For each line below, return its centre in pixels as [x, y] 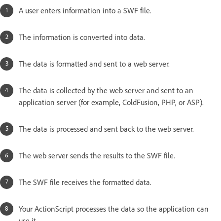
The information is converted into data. [82, 37]
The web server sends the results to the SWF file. [97, 155]
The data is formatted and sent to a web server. [94, 64]
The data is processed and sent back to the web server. [106, 129]
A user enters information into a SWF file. [85, 10]
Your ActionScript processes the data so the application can [114, 209]
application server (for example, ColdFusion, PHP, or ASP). [111, 102]
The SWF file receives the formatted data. [85, 182]
